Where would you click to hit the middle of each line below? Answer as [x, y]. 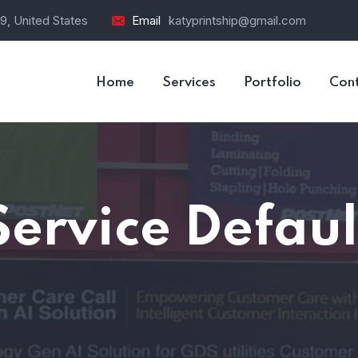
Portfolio [272, 83]
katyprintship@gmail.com [237, 20]
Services [189, 83]
